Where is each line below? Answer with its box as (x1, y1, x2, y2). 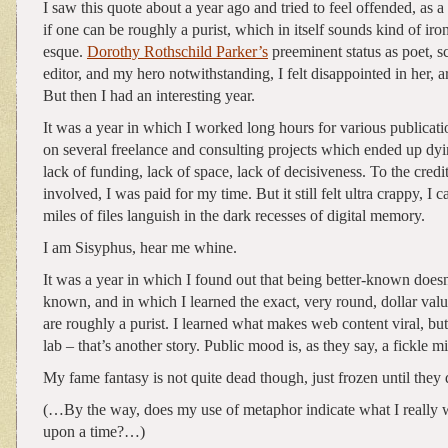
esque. (43, 42, 87, 60)
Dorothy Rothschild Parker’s (87, 42, 268, 60)
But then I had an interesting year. (43, 86, 255, 104)
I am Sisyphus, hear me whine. (43, 238, 237, 256)
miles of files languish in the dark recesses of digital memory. (43, 206, 425, 224)
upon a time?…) (43, 422, 145, 440)
